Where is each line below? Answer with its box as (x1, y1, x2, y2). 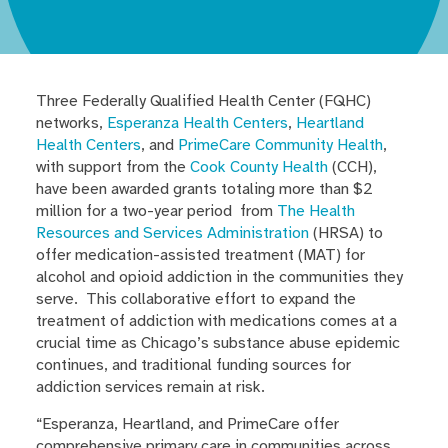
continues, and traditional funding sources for (35, 355, 351, 376)
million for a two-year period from (35, 201, 277, 222)
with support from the (35, 157, 190, 178)
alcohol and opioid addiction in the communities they (35, 267, 403, 288)
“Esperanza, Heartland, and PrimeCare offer (35, 413, 339, 434)
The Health (276, 201, 355, 222)
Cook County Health (189, 157, 328, 178)
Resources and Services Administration (35, 223, 309, 244)
